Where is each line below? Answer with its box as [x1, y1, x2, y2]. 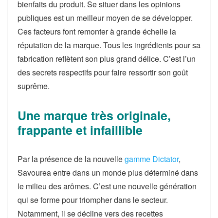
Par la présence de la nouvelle [18, 153, 125, 165]
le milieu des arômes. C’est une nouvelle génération [18, 181, 197, 192]
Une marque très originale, [18, 107, 171, 125]
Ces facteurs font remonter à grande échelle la [18, 26, 176, 37]
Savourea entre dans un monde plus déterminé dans [18, 167, 198, 179]
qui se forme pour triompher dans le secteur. [18, 194, 168, 206]
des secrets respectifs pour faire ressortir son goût [18, 67, 188, 78]
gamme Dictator [125, 153, 179, 165]
